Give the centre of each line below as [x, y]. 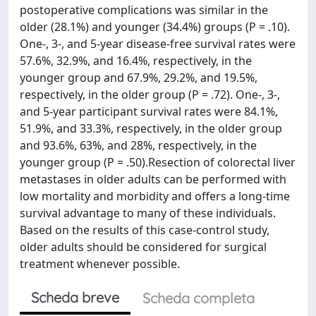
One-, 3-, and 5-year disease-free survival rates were [158, 44]
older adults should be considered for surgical [143, 247]
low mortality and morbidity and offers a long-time [155, 196]
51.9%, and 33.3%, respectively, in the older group [151, 128]
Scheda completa [199, 298]
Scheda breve [75, 297]
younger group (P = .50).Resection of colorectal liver [158, 162]
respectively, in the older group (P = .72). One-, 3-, [150, 95]
